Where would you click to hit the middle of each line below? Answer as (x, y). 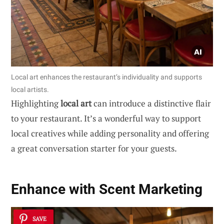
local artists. (30, 89)
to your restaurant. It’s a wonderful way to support (106, 118)
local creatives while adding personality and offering (110, 133)
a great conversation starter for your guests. (94, 148)
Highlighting (36, 103)
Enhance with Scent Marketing (107, 189)
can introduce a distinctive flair (151, 103)
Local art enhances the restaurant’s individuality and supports (106, 77)
